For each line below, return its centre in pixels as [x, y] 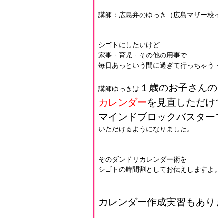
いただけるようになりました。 [146, 129]
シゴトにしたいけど [129, 45]
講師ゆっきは [119, 89]
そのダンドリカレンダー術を [143, 159]
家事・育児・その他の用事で [143, 55]
